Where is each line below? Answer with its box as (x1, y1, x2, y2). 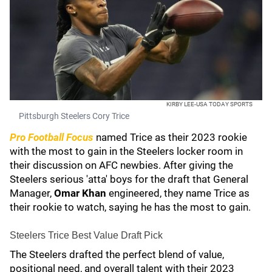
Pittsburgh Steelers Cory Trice (19, 111, 129, 121)
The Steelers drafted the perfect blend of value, (10, 248, 224, 260)
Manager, (10, 187, 54, 199)
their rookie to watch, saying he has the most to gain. (10, 201, 253, 213)
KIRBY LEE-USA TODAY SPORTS (166, 101, 253, 107)
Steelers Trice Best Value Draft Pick (10, 230, 163, 240)
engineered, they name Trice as (106, 187, 250, 199)
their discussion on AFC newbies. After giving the (10, 159, 233, 171)
